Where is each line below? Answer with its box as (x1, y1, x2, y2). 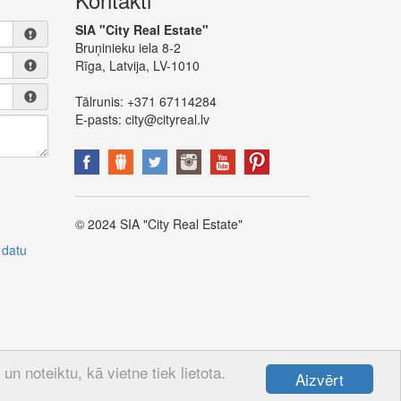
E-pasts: (74, 110, 125, 128)
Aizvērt (295, 368, 344, 390)
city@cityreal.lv (124, 110, 209, 128)
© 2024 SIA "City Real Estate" (74, 215, 243, 233)
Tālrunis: (74, 92, 124, 110)
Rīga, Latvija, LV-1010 (74, 56, 200, 74)
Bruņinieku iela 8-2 (74, 38, 181, 56)
